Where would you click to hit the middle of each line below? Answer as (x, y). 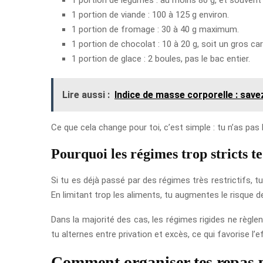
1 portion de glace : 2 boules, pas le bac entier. (161, 58)
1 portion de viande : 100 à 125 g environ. (150, 14)
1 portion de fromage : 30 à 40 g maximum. (155, 29)
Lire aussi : (86, 95)
